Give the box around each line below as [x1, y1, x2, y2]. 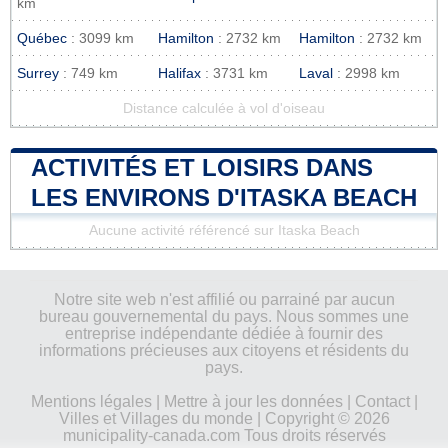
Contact [354, 392, 410, 410]
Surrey [17, 65, 59, 81]
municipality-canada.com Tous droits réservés [62, 426, 386, 444]
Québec [17, 30, 67, 46]
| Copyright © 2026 [252, 409, 390, 427]
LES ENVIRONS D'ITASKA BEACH [31, 183, 417, 211]
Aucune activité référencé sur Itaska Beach [88, 222, 360, 238]
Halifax [158, 65, 201, 81]
